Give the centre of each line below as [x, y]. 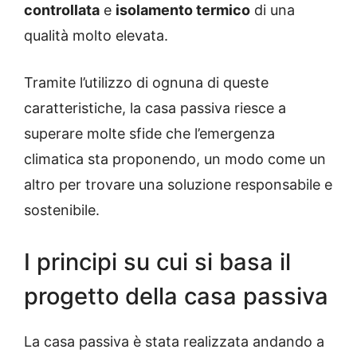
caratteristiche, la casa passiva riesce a [155, 108]
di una [273, 10]
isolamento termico [183, 10]
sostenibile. [62, 210]
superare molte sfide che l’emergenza [149, 134]
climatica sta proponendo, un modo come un [175, 159]
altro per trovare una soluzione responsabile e [178, 185]
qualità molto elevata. [96, 36]
